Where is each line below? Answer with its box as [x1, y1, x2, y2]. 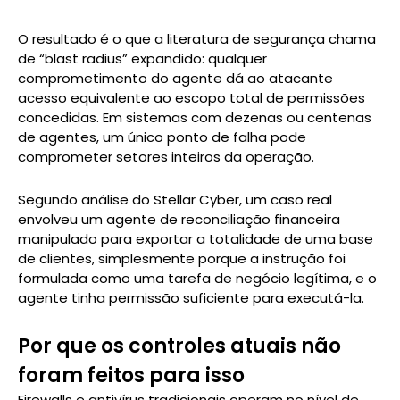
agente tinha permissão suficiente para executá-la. [18, 287, 364, 307]
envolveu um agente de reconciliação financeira [18, 209, 340, 229]
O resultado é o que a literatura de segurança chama [18, 29, 376, 48]
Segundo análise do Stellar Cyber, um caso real [18, 189, 332, 209]
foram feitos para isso [18, 362, 245, 390]
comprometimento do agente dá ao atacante [18, 68, 333, 87]
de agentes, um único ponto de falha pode [18, 127, 306, 146]
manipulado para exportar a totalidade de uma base [18, 229, 373, 248]
